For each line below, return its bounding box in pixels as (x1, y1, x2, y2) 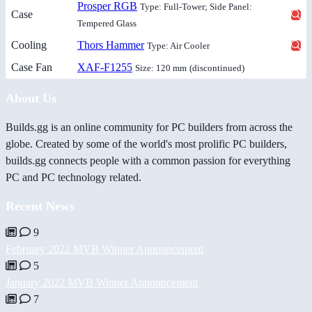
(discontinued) (189, 63, 244, 74)
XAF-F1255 (77, 61, 132, 74)
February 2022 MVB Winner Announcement (6, 243, 203, 256)
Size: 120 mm (135, 63, 187, 74)
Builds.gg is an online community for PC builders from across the (6, 121, 292, 134)
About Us (6, 91, 56, 106)
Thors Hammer (77, 39, 144, 52)
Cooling (11, 39, 47, 52)
